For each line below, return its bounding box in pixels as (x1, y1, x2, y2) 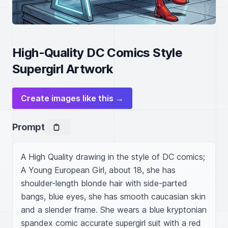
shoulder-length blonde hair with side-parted (21, 178, 187, 188)
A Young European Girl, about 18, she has (21, 165, 176, 175)
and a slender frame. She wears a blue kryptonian (21, 205, 207, 215)
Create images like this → (21, 93, 124, 103)
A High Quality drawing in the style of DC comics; (21, 152, 205, 162)
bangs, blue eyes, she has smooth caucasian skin (21, 191, 206, 202)
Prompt (12, 122, 45, 132)
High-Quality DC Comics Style (12, 45, 183, 60)
